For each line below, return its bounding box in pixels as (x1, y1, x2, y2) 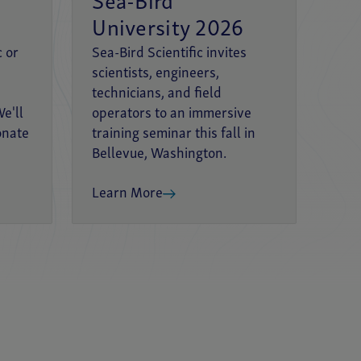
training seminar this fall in (92, 127, 256, 142)
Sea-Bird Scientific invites (92, 46, 247, 61)
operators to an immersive (92, 106, 252, 122)
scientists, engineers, (92, 66, 220, 81)
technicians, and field (92, 86, 222, 102)
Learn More (92, 186, 164, 201)
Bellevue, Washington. (92, 147, 227, 162)
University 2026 (92, 19, 244, 41)
